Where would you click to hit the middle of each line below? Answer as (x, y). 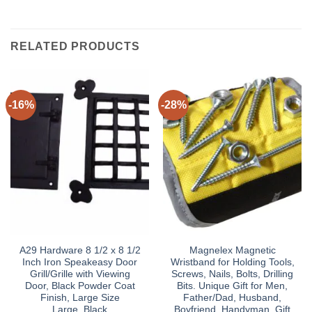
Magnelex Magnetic (232, 250)
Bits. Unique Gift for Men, (232, 286)
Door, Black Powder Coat (80, 286)
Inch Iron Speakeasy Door (80, 262)
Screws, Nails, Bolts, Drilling (232, 274)
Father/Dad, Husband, (232, 297)
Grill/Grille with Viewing (80, 274)
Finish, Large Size (80, 297)
